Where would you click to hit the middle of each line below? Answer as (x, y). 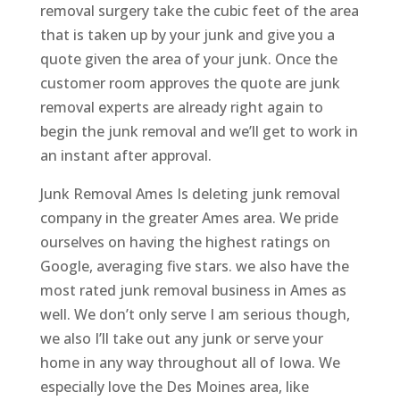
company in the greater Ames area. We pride (189, 217)
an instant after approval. (125, 155)
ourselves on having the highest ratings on (185, 242)
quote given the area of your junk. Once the (188, 58)
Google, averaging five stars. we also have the (194, 266)
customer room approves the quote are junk (190, 83)
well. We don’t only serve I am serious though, (195, 314)
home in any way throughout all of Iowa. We (190, 362)
